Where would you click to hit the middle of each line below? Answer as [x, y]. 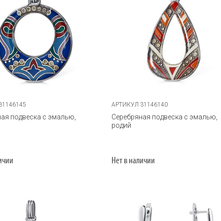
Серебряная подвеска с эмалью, [165, 117]
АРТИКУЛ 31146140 [140, 104]
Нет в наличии [133, 161]
